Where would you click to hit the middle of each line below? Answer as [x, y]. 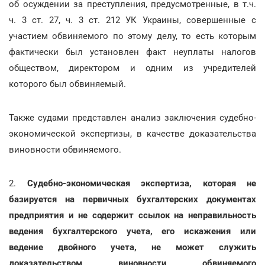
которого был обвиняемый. [67, 84]
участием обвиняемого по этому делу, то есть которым [132, 36]
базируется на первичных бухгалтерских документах [132, 199]
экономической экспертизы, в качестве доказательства [132, 134]
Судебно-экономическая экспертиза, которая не [141, 183]
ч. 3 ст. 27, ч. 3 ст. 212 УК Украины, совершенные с [132, 20]
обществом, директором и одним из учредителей [132, 68]
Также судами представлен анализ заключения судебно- [132, 118]
